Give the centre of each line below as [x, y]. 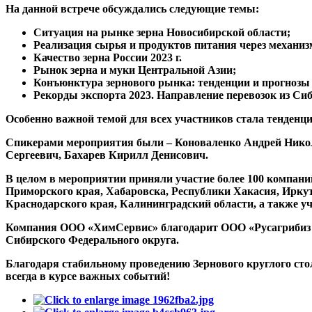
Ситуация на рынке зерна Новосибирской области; [162, 32]
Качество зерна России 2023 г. [108, 57]
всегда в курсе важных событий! [88, 276]
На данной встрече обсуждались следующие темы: [132, 8]
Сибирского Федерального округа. [92, 240]
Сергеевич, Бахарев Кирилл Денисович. [107, 155]
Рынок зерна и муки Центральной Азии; [135, 70]
